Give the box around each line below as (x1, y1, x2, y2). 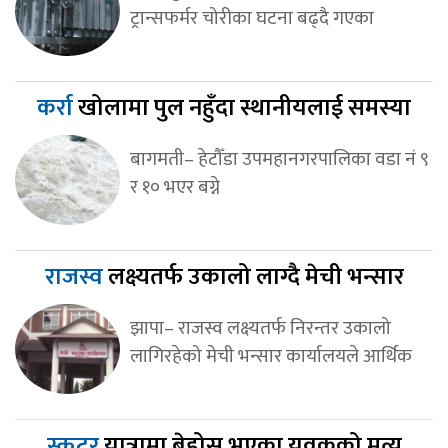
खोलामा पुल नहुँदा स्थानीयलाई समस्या (78, 87, 411, 128)
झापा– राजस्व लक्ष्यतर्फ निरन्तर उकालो (129, 311, 391, 344)
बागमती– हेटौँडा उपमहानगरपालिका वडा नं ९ (129, 142, 429, 175)
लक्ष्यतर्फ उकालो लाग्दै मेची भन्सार (107, 256, 404, 297)
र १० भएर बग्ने (129, 170, 220, 203)
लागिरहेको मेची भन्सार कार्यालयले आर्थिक (129, 339, 412, 372)
